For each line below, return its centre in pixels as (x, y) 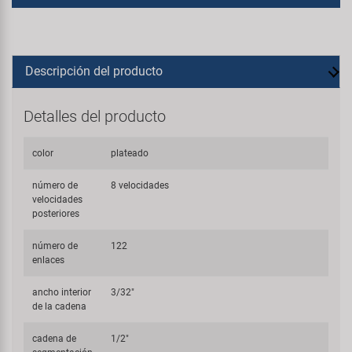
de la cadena (60, 306)
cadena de (55, 339)
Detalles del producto (95, 116)
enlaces (49, 260)
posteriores (56, 214)
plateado (130, 153)
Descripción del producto (94, 71)
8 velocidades (140, 185)
